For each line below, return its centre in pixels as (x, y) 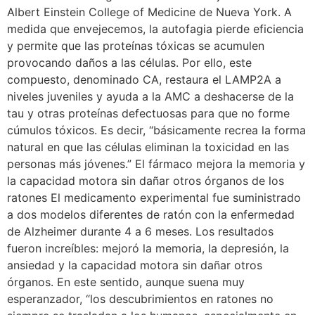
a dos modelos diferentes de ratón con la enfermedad (151, 214)
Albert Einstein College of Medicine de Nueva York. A (149, 12)
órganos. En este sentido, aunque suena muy (126, 282)
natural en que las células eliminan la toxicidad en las (148, 147)
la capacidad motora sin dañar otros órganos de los (146, 181)
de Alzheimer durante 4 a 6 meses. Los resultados (140, 231)
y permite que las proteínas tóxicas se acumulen (136, 46)
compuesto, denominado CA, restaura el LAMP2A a (144, 79)
